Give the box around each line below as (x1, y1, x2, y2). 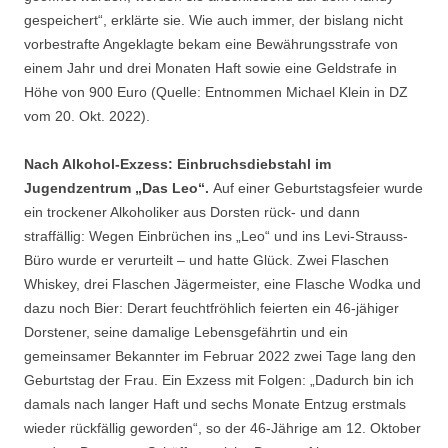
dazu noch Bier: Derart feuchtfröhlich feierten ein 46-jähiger (24, 300, 399, 317)
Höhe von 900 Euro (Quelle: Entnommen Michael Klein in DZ (24, 84, 408, 101)
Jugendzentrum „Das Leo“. (24, 180, 213, 197)
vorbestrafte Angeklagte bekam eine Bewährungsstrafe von (24, 36, 398, 53)
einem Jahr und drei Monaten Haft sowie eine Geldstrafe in (24, 60, 397, 77)
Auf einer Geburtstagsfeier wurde (213, 180, 423, 197)
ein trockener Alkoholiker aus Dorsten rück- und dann (24, 204, 360, 221)
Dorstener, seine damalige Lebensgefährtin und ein (24, 324, 348, 341)
